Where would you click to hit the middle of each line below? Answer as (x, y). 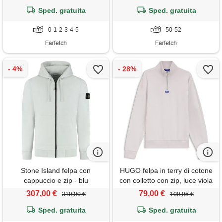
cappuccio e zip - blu (56, 181)
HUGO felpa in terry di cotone (166, 171)
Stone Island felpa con (56, 171)
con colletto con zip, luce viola (166, 181)
